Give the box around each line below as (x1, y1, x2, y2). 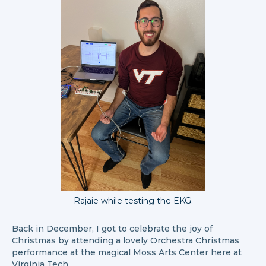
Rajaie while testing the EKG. (73, 195, 193, 206)
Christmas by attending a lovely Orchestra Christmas (12, 235, 239, 246)
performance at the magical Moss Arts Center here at (12, 247, 242, 258)
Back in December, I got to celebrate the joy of (12, 223, 213, 234)
